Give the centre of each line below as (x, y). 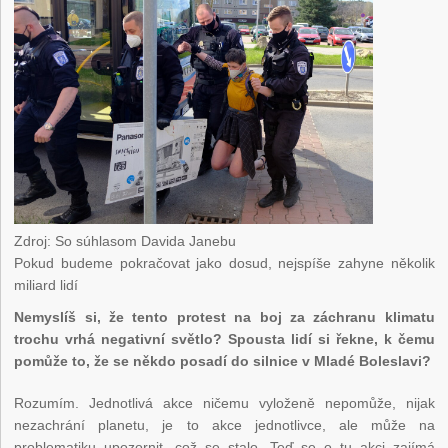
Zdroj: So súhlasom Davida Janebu (125, 240)
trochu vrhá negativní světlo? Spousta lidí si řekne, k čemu (224, 338)
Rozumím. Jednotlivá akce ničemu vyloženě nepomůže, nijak (224, 402)
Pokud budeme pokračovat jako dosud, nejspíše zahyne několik (224, 262)
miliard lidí (46, 284)
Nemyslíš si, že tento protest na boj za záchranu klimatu (224, 316)
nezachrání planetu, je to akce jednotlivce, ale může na (224, 424)
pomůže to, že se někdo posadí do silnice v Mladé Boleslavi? (223, 360)
